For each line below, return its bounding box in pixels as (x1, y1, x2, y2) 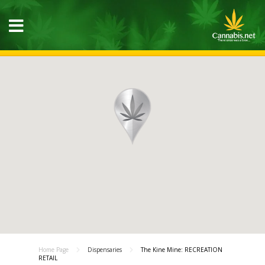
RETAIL (38, 254, 57, 262)
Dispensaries (86, 245, 124, 254)
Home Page (38, 245, 69, 254)
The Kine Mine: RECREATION (141, 245, 222, 254)
